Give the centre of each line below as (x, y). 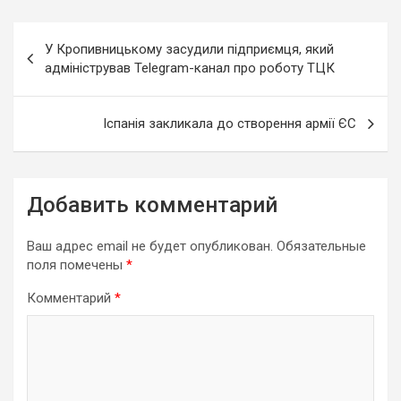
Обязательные (321, 247)
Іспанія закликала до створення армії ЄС (230, 124)
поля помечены (77, 265)
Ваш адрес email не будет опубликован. (150, 247)
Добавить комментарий (152, 205)
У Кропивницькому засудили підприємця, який (189, 50)
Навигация (71, 36)
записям (59, 93)
